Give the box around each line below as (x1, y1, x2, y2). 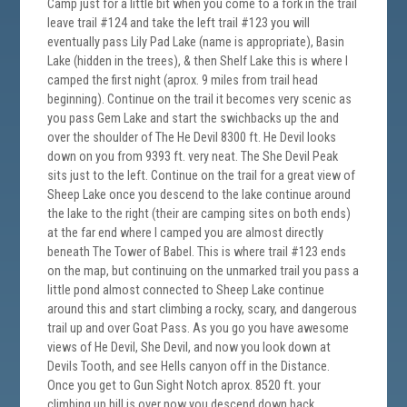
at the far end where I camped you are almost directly (47, 225, 324, 242)
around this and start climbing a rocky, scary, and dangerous (47, 302, 358, 318)
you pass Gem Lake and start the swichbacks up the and (47, 111, 340, 127)
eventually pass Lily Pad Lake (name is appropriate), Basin (47, 35, 345, 51)
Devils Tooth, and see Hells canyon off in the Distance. (47, 359, 331, 375)
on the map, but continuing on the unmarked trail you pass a (47, 263, 360, 280)
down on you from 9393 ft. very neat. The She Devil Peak (47, 149, 339, 165)
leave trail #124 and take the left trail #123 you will (47, 15, 311, 32)
